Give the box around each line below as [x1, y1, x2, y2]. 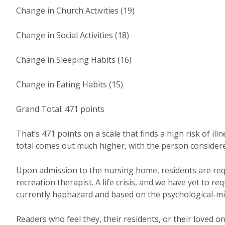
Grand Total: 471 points [16, 103, 104, 115]
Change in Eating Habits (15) [16, 79, 123, 90]
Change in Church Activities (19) [16, 5, 135, 16]
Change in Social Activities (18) [16, 30, 129, 41]
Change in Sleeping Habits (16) [16, 54, 132, 65]
